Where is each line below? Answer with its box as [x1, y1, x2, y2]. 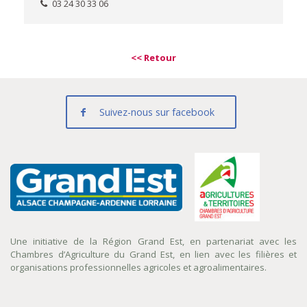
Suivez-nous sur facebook [99, 106, 214, 119]
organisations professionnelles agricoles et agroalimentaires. [10, 261, 267, 273]
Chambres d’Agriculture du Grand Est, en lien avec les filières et [10, 248, 297, 260]
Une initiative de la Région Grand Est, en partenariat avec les [10, 235, 297, 247]
